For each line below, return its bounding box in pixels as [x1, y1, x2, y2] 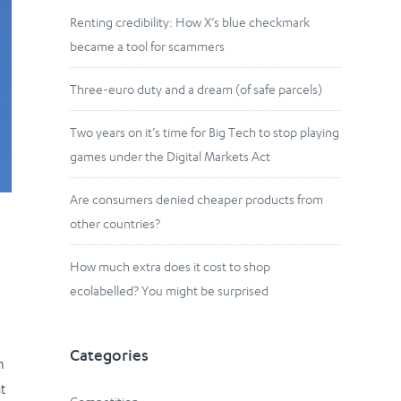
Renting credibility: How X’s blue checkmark [70, 14, 311, 30]
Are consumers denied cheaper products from [70, 192, 324, 208]
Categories [70, 348, 149, 367]
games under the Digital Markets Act [70, 149, 274, 165]
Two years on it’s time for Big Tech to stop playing [70, 124, 340, 141]
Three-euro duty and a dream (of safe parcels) [70, 81, 323, 98]
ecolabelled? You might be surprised [70, 283, 269, 299]
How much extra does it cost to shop [70, 259, 271, 275]
